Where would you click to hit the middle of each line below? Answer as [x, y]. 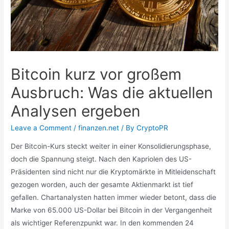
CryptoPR [153, 128]
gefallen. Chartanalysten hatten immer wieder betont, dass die [114, 197]
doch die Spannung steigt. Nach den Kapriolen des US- [101, 159]
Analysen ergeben [76, 111]
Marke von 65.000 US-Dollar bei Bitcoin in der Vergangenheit [112, 210]
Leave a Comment [41, 128]
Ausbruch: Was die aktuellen [112, 92]
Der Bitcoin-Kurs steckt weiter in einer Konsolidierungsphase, [111, 146]
